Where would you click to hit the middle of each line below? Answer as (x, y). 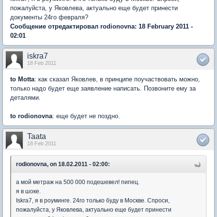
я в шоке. (28, 191)
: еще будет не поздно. (86, 116)
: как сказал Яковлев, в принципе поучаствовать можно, (117, 79)
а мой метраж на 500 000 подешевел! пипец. (78, 182)
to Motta (22, 79)
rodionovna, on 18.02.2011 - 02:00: (63, 164)
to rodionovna (31, 116)
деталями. (25, 97)
